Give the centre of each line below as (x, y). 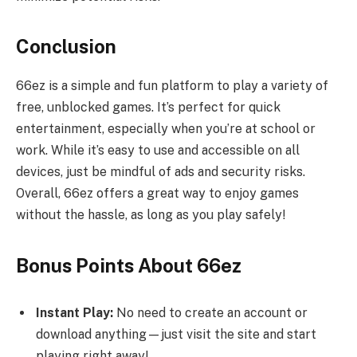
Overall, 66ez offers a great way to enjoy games (157, 194)
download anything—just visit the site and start (176, 335)
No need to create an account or (212, 313)
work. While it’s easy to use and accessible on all (158, 151)
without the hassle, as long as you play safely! (151, 215)
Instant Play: (76, 313)
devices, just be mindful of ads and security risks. (161, 172)
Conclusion (66, 47)
